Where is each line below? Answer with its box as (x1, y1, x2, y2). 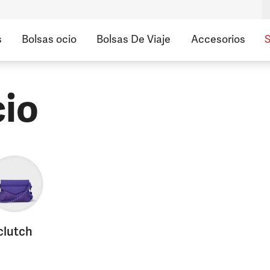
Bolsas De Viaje (96, 33, 171, 46)
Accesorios (190, 33, 245, 46)
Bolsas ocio (22, 33, 77, 46)
